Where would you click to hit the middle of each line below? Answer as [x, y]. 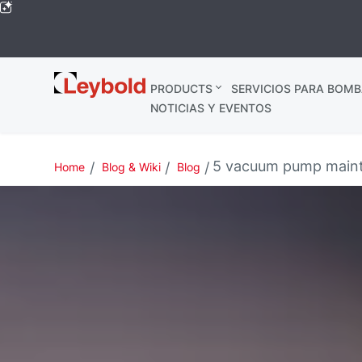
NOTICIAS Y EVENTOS [210, 108]
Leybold [82, 80]
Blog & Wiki [131, 167]
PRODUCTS [181, 88]
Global [76, 97]
